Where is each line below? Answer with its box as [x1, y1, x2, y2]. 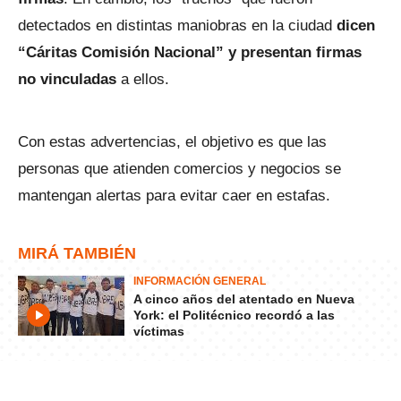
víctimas [133, 324, 184, 338]
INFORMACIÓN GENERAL [133, 275, 266, 287]
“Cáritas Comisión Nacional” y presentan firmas [18, 44, 362, 61]
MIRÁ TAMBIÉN [18, 244, 136, 262]
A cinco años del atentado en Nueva [133, 292, 354, 306]
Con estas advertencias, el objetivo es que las [18, 133, 327, 150]
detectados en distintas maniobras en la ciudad [18, 17, 337, 34]
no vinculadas [18, 71, 116, 88]
